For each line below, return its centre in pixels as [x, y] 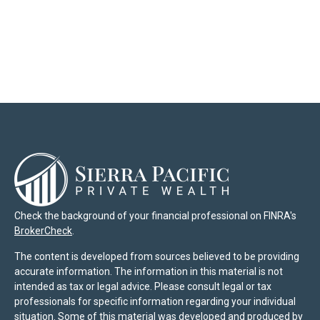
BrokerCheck [43, 231]
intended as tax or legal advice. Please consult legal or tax [143, 286]
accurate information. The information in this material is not [149, 271]
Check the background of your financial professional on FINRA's [155, 216]
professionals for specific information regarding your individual [155, 301]
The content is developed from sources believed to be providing [157, 256]
